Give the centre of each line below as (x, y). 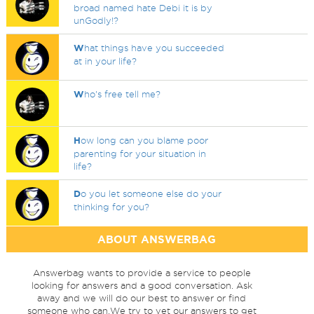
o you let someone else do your (151, 193)
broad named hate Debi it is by (143, 8)
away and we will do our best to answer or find (142, 298)
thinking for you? (112, 207)
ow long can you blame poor (145, 140)
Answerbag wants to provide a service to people (142, 273)
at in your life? (105, 61)
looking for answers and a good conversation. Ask (142, 285)
